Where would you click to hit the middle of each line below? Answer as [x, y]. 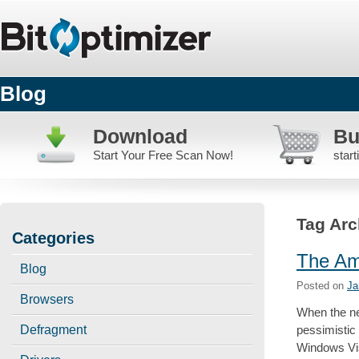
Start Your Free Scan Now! [163, 155]
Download [140, 136]
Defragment [53, 330]
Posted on [322, 285]
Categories [53, 238]
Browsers [47, 299]
